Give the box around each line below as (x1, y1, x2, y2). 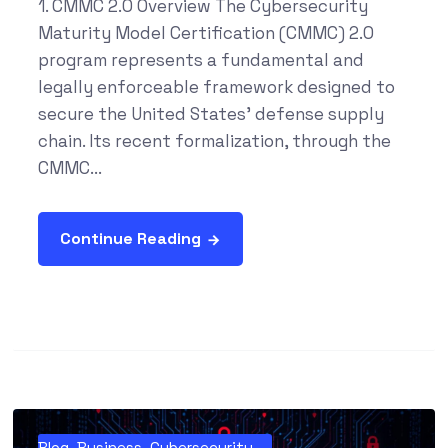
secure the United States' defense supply (37, 103, 384, 126)
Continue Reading (59, 228, 201, 250)
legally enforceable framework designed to (37, 76, 395, 99)
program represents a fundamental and (37, 49, 364, 72)
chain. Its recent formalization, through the (37, 130, 391, 153)
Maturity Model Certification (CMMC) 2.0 (37, 22, 374, 45)
